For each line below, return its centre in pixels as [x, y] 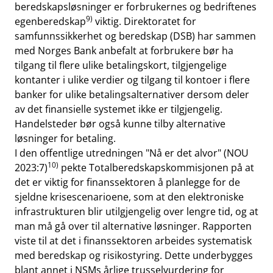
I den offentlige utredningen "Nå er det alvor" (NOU [132, 153]
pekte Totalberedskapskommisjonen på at [156, 168]
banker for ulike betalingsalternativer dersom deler [132, 94]
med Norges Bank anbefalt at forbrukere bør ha [124, 51]
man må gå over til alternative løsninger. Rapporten [133, 226]
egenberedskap [50, 21]
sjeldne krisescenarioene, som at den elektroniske [129, 197]
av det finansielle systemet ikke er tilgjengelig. [119, 109]
